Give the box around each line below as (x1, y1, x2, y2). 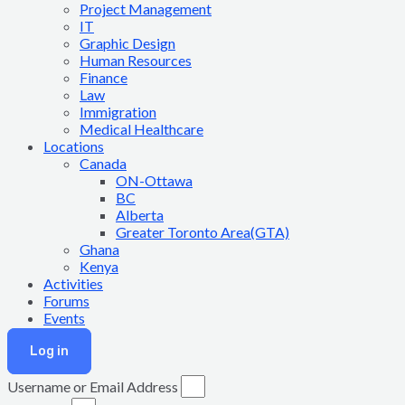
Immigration (80, 103, 156, 120)
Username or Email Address (7, 378, 178, 395)
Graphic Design (80, 34, 175, 52)
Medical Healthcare (80, 120, 203, 137)
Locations (43, 137, 104, 155)
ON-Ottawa (116, 172, 193, 189)
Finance (80, 69, 127, 86)
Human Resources (80, 52, 192, 69)
